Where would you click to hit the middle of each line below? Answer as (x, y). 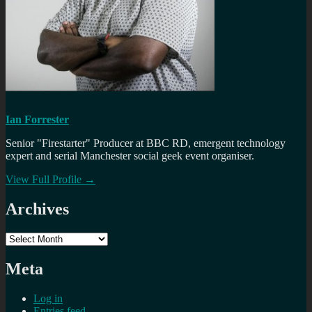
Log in (48, 298)
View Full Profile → (50, 180)
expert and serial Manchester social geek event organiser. (130, 156)
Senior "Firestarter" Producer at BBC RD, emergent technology (146, 143)
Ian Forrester (37, 120)
